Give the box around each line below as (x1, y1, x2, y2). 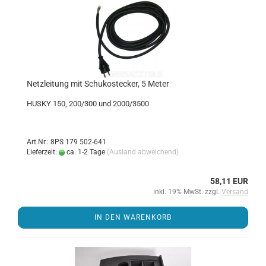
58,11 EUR (210, 176, 248, 186)
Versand (221, 188, 248, 196)
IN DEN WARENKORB (94, 213, 172, 221)
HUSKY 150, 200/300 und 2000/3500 (27, 99, 149, 108)
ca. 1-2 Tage (65, 148, 105, 156)
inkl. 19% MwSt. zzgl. (153, 188, 221, 196)
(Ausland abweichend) (107, 148, 179, 156)
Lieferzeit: (27, 148, 59, 156)
